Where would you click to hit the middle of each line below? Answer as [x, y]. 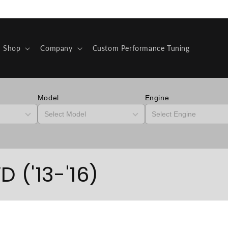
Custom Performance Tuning [141, 48]
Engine [157, 98]
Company [56, 48]
